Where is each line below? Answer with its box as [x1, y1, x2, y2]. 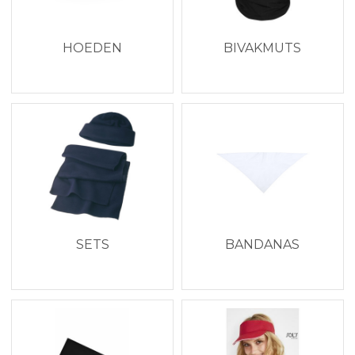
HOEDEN [63, 40, 123, 55]
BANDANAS [225, 236, 300, 252]
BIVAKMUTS [223, 40, 302, 55]
